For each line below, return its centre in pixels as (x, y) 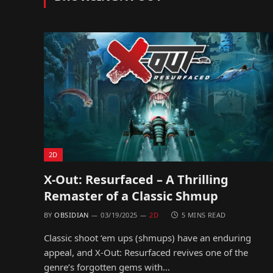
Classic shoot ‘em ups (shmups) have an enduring (147, 237)
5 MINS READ (204, 214)
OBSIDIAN (72, 214)
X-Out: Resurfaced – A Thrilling (136, 179)
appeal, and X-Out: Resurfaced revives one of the (146, 252)
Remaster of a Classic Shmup (131, 196)
